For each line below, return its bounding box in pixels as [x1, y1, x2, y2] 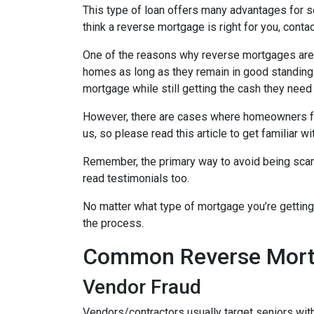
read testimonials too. [83, 172, 192, 185]
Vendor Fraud [83, 275, 201, 299]
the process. [83, 217, 146, 230]
